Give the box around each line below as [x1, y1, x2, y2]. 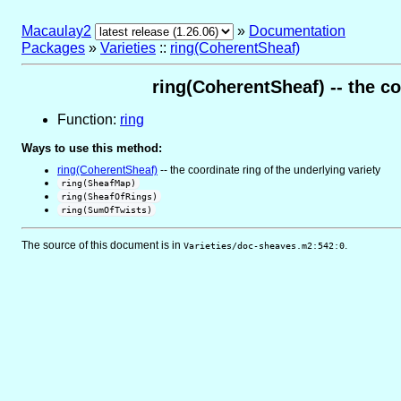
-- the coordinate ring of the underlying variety [158, 164, 380, 177]
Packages [21, 40, 85, 55]
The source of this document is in [21, 239, 183, 252]
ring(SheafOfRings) [61, 192, 158, 202]
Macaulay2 [21, 23, 91, 38]
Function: [57, 112, 120, 128]
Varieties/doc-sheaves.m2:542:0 [183, 241, 345, 252]
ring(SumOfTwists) [61, 205, 152, 216]
